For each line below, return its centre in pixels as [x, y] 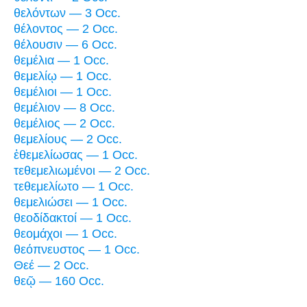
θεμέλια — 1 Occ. [61, 60]
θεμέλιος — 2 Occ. [64, 123]
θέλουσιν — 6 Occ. [65, 44]
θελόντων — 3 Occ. [67, 13]
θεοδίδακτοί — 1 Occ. [73, 218]
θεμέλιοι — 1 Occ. [63, 91]
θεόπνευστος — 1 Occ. [77, 249]
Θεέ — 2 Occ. [51, 265]
